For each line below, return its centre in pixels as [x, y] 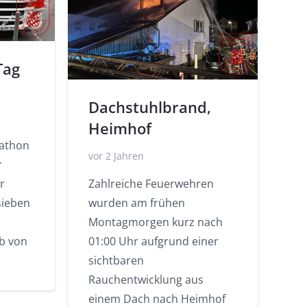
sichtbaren [116, 260]
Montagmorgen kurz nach [156, 222]
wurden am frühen [137, 202]
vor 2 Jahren [116, 156]
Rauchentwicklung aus [146, 279]
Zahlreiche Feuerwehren [151, 183]
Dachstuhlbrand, [150, 108]
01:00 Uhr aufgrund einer [154, 241]
